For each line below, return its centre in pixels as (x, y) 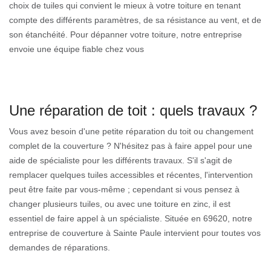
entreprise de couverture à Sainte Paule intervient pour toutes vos (135, 233)
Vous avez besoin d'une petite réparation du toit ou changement (131, 131)
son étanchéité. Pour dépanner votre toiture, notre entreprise (126, 34)
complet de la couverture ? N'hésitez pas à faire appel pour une (131, 145)
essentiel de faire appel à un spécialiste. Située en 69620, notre (131, 218)
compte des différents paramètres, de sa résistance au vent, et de (135, 20)
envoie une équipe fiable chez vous (77, 49)
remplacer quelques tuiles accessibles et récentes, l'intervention (131, 175)
